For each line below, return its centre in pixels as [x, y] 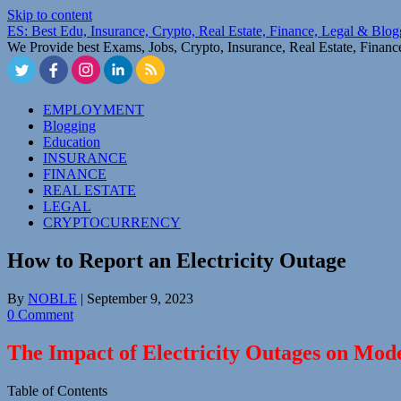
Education [72, 142]
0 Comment [40, 314]
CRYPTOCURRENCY [112, 222]
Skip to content [50, 15]
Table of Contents [57, 390]
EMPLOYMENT [94, 110]
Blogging [69, 126]
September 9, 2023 [140, 298]
